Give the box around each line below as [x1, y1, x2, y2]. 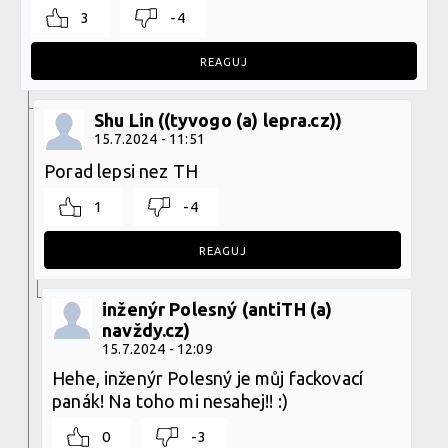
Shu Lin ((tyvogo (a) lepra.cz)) [94, 109, 343, 130]
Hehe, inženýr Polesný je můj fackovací [52, 367, 364, 388]
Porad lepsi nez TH [44, 160, 199, 181]
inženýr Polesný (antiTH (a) [102, 298, 333, 319]
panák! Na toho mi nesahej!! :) [52, 390, 288, 411]
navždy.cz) [102, 319, 191, 340]
